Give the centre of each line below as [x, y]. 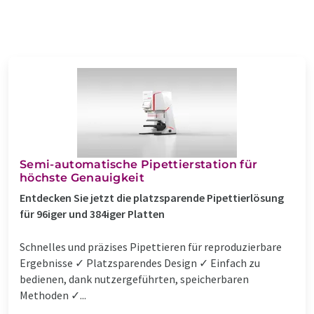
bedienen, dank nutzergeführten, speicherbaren [134, 279]
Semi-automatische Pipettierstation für [139, 164]
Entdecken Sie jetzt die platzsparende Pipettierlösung [152, 197]
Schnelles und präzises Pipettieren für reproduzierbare [151, 246]
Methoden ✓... [53, 295]
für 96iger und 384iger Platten [92, 213]
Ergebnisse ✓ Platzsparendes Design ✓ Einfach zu [140, 262]
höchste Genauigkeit [82, 177]
